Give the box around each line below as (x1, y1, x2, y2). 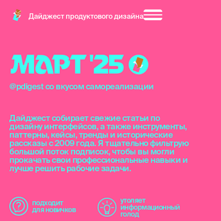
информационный (120, 203, 180, 212)
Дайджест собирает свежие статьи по (9, 113, 160, 123)
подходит (32, 199, 63, 207)
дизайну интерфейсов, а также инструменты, (9, 121, 187, 131)
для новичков (32, 206, 76, 214)
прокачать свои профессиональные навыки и (9, 155, 188, 165)
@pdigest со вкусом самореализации (9, 81, 154, 91)
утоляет (120, 196, 145, 205)
